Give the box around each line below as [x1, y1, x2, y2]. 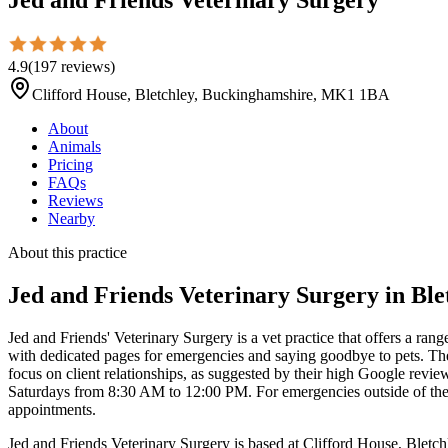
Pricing [48, 155, 93, 173]
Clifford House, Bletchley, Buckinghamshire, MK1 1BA [32, 85, 390, 103]
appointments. [8, 400, 96, 418]
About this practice [8, 243, 127, 261]
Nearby [48, 209, 95, 227]
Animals [48, 137, 101, 155]
